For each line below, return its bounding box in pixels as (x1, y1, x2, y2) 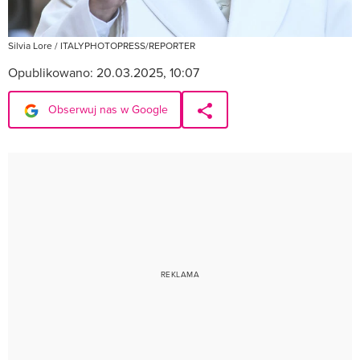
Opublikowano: (8, 63, 96, 82)
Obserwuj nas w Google (45, 101, 168, 118)
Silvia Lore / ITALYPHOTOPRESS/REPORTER (8, 39, 195, 53)
